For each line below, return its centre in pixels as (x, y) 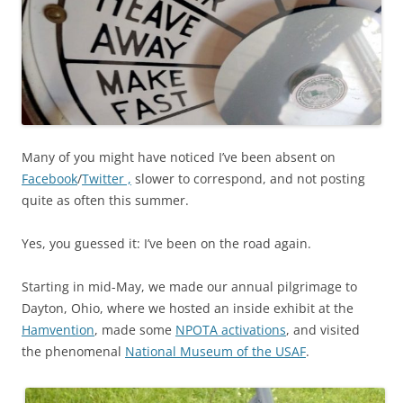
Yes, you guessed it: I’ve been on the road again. (166, 244)
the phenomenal (73, 352)
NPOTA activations (231, 330)
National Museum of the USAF (215, 352)
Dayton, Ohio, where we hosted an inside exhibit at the (188, 309)
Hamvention (58, 330)
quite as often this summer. (105, 201)
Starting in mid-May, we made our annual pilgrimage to (189, 287)
